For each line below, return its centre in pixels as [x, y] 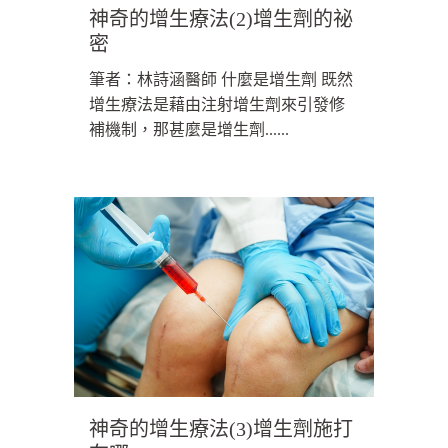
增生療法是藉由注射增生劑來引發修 [217, 105]
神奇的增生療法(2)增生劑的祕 [221, 19]
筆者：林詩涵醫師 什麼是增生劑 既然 [221, 80]
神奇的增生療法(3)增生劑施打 [221, 429]
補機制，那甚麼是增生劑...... [189, 130]
